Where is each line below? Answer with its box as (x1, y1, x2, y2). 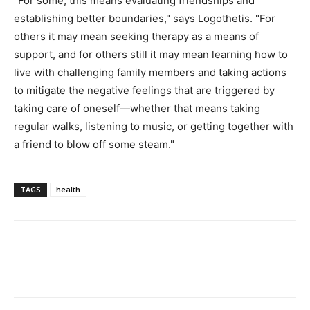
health (56, 183, 80, 194)
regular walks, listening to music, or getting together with (14, 119, 293, 133)
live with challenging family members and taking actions (14, 65, 286, 79)
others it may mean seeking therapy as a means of (14, 29, 259, 43)
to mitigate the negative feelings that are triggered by (14, 83, 275, 97)
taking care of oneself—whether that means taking (14, 101, 260, 115)
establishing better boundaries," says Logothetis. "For (14, 11, 275, 25)
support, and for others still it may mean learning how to (14, 47, 288, 61)
